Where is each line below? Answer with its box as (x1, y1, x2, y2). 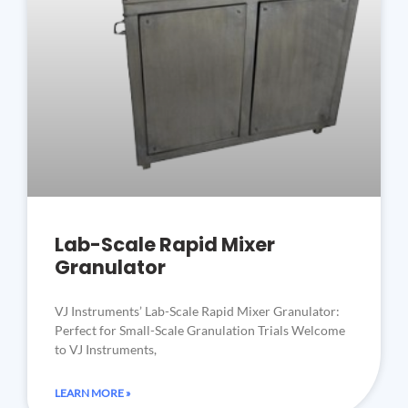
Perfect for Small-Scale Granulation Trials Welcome (55, 324, 345, 341)
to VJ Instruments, (55, 343, 157, 360)
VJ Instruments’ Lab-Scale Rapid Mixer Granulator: (55, 305, 340, 321)
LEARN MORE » (55, 388, 131, 403)
